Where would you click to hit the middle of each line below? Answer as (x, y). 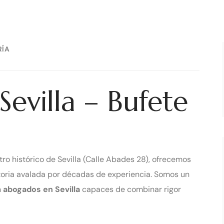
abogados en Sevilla (41, 189)
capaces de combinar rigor (130, 189)
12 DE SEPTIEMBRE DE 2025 (143, 49)
